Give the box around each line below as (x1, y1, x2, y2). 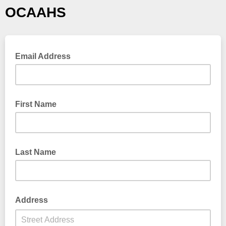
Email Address (15, 52, 73, 61)
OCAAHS (5, 5, 66, 20)
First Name (15, 100, 56, 108)
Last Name (15, 148, 56, 156)
